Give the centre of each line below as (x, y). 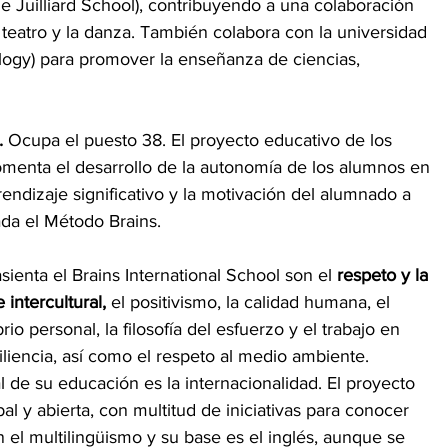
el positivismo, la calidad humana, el (250, 301)
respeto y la (385, 274)
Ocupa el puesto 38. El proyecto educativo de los (200, 139)
